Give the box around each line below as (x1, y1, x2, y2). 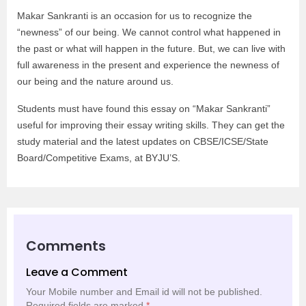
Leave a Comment (26, 264, 128, 280)
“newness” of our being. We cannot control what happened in (17, 27, 281, 38)
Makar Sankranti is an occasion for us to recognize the (17, 10, 252, 21)
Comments (26, 236, 106, 255)
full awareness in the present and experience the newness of (17, 59, 279, 70)
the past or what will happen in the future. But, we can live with (17, 43, 286, 54)
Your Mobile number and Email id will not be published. (26, 286, 262, 297)
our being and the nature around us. (17, 76, 173, 87)
